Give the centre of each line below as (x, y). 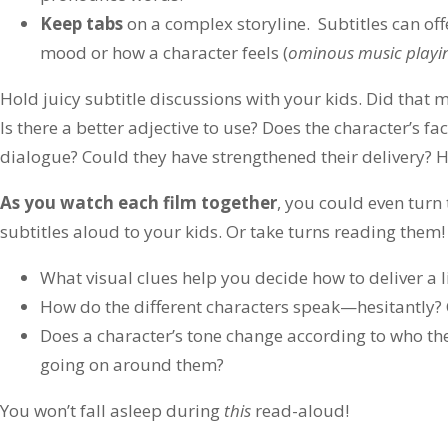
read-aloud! (302, 410)
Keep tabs (81, 23)
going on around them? (132, 364)
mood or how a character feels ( (164, 52)
